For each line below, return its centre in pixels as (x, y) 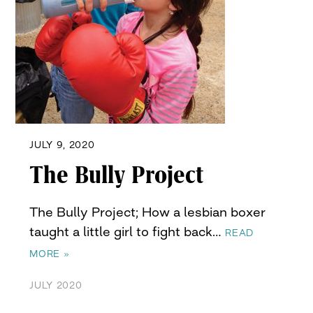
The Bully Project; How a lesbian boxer (148, 212)
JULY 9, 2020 (62, 145)
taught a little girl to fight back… (128, 232)
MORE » (50, 254)
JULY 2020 (56, 285)
